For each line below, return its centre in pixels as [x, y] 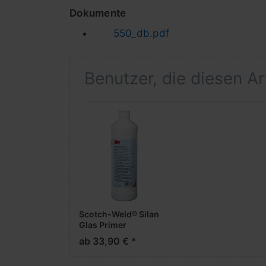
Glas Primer [103, 225]
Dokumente [98, 13]
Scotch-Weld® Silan [119, 214]
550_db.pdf [141, 34]
